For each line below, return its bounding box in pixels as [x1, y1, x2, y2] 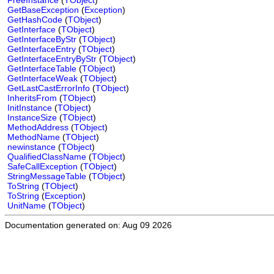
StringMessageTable [7, 171, 86, 181]
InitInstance [7, 103, 52, 113]
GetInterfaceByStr [7, 34, 76, 44]
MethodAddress [7, 122, 68, 132]
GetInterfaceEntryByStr [7, 54, 97, 64]
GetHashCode [7, 15, 62, 24]
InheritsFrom [7, 93, 57, 103]
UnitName [7, 201, 46, 210]
